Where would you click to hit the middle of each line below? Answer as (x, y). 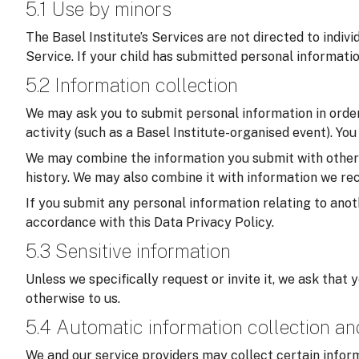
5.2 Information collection (132, 85)
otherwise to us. (73, 299)
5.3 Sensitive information (128, 251)
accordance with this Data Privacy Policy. (150, 223)
